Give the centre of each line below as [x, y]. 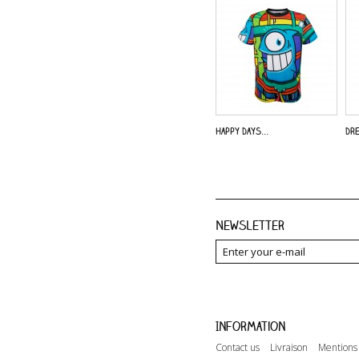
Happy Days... [242, 130]
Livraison [288, 348]
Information [250, 327]
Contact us [237, 348]
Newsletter [250, 225]
